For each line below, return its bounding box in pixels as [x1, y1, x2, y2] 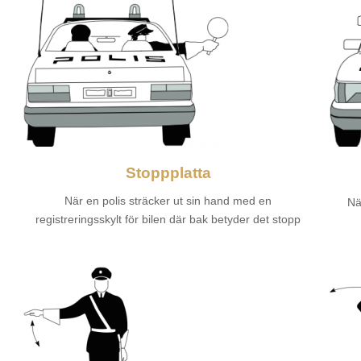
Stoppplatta [125, 164, 211, 181]
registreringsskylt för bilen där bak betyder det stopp [35, 212, 301, 226]
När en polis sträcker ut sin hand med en [64, 193, 272, 207]
